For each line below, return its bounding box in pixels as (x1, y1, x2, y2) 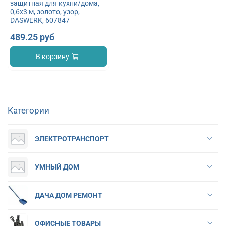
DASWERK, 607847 (10, 16, 70, 24)
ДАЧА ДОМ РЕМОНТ (35, 191, 102, 199)
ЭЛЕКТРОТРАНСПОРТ (35, 134, 109, 143)
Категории (8, 105, 49, 116)
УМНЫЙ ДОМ (35, 162, 79, 171)
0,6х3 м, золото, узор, (10, 7, 80, 16)
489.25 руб (10, 31, 55, 42)
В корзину (36, 52, 70, 61)
